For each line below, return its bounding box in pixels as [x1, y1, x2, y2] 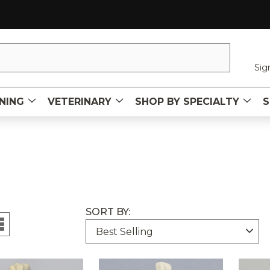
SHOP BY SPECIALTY [135, 96, 239, 107]
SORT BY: [85, 206, 130, 218]
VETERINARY [48, 96, 111, 107]
